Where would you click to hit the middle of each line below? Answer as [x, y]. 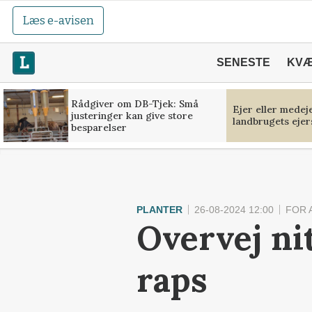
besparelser [99, 127]
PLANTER [159, 210]
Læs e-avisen [58, 21]
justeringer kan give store [132, 115]
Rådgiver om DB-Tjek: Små [135, 103]
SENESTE [243, 62]
